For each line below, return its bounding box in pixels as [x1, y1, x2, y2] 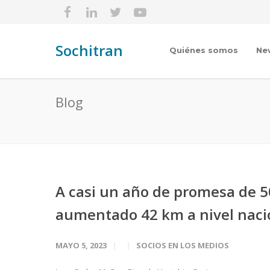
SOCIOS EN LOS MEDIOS [136, 240, 229, 251]
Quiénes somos [169, 45, 238, 55]
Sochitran [55, 40, 123, 60]
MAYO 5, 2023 [55, 240, 107, 251]
